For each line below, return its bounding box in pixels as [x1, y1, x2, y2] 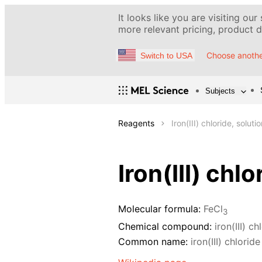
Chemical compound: [118, 220, 212, 232]
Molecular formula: [118, 203, 201, 215]
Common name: [118, 236, 188, 248]
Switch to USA [140, 50, 192, 60]
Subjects [205, 86, 235, 95]
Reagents [118, 118, 154, 129]
